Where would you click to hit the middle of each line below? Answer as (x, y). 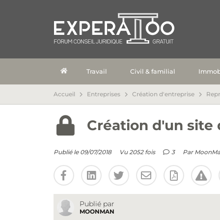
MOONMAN (97, 212)
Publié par (97, 204)
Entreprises (103, 94)
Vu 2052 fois (137, 152)
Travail (96, 71)
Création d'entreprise (163, 94)
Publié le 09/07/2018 (82, 152)
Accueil (64, 94)
